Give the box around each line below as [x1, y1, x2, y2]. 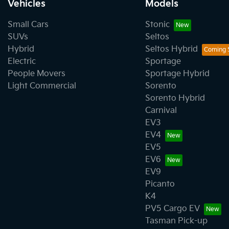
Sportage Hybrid [145, 68, 210, 79]
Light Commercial [8, 81, 76, 91]
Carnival [145, 105, 177, 116]
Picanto [145, 179, 175, 189]
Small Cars [8, 19, 49, 30]
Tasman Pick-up [145, 216, 208, 226]
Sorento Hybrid [145, 93, 205, 103]
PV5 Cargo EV [145, 203, 200, 214]
